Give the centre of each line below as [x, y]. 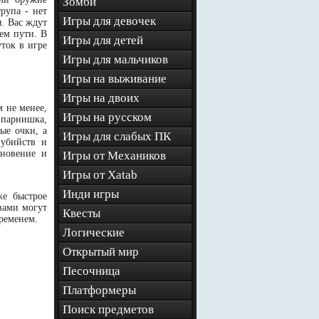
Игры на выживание [115, 79]
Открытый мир [101, 252]
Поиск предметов [108, 309]
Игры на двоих [101, 98]
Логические [94, 232]
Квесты [82, 213]
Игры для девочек [109, 21]
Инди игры [91, 194]
